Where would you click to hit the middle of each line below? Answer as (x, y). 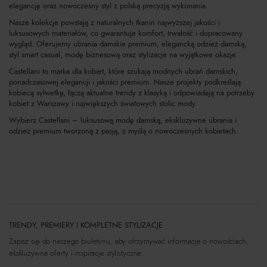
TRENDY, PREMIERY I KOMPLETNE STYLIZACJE (86, 225)
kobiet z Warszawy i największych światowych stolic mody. (103, 104)
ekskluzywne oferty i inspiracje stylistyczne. (76, 253)
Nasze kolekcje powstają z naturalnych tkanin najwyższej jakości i (114, 23)
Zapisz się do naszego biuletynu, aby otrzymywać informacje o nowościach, (129, 241)
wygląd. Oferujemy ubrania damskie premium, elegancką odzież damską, (128, 44)
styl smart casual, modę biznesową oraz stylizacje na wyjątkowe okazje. (123, 55)
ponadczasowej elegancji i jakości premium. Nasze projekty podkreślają (125, 82)
